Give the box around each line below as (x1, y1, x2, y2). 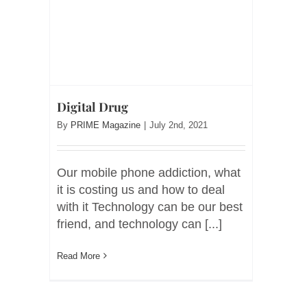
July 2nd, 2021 (149, 119, 208, 130)
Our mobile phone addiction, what (57, 165, 241, 180)
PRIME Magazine (71, 119, 140, 130)
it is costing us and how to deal (57, 182, 225, 197)
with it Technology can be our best (57, 199, 243, 214)
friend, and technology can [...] (57, 217, 222, 231)
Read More (57, 250, 100, 261)
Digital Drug (57, 98, 128, 115)
